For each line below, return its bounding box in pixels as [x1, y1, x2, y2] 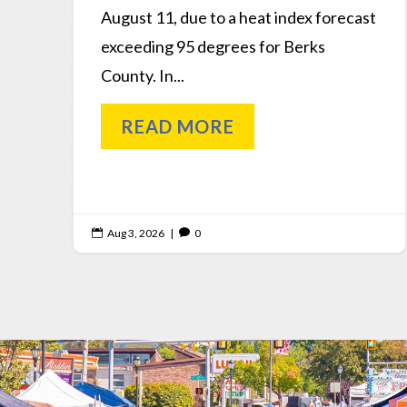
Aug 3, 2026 [107, 225, 164, 240]
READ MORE [121, 114, 234, 137]
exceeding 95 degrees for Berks [101, 35, 325, 56]
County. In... [101, 65, 184, 85]
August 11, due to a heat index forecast [101, 6, 376, 27]
